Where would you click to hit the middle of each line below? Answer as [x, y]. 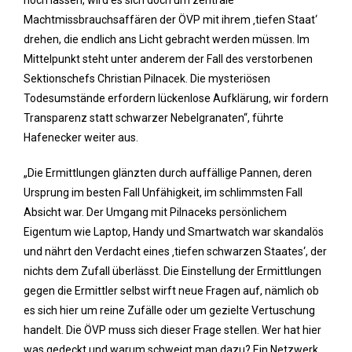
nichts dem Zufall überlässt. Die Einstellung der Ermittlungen [172, 271]
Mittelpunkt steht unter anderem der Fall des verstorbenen [168, 59]
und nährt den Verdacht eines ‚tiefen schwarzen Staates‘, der [175, 251]
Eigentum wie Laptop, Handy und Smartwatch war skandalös [174, 232]
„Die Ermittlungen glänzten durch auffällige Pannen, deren [168, 173]
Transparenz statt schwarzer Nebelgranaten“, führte [154, 118]
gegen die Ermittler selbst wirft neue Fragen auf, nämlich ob [171, 291]
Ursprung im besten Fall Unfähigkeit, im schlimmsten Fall [163, 192]
